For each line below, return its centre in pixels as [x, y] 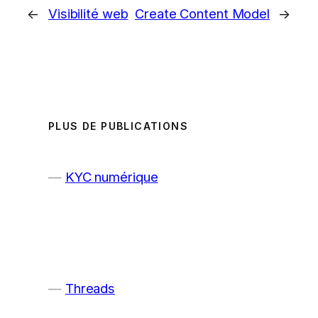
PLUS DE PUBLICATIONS [118, 126]
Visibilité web [88, 14]
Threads [90, 289]
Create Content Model [203, 14]
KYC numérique [111, 177]
